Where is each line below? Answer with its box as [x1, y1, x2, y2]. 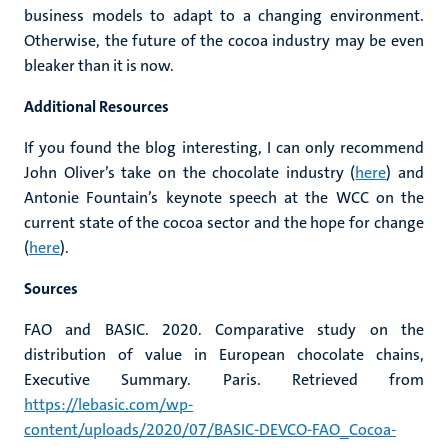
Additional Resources [24, 96, 169, 117]
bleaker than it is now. [24, 55, 174, 76]
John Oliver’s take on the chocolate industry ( [24, 162, 356, 183]
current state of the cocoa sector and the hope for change [24, 212, 424, 233]
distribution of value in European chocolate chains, [24, 344, 424, 365]
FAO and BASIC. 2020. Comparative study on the [24, 319, 424, 340]
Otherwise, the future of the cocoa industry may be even [24, 30, 424, 51]
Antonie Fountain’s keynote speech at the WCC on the [24, 187, 424, 208]
